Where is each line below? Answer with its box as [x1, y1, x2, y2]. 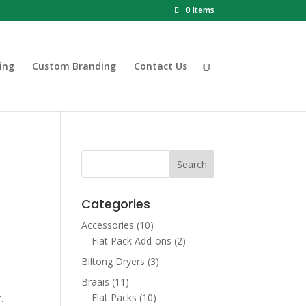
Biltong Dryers [81, 255, 145, 268]
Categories [81, 195, 151, 212]
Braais [81, 275, 110, 288]
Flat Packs [92, 291, 137, 304]
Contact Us [133, 59, 187, 72]
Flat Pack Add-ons [92, 234, 172, 247]
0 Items [185, 4, 214, 16]
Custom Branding [31, 59, 116, 72]
